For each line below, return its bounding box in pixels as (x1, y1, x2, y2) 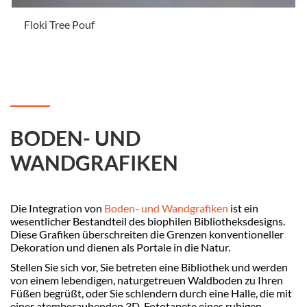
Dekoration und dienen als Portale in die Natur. (10, 241, 230, 254)
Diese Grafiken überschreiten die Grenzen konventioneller (10, 228, 284, 241)
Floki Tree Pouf (24, 18, 95, 32)
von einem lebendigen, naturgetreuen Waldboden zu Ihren (10, 273, 283, 287)
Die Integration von (10, 201, 104, 215)
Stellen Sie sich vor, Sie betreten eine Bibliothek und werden (10, 260, 288, 274)
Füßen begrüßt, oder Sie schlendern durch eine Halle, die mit (10, 286, 292, 300)
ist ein (228, 201, 258, 215)
